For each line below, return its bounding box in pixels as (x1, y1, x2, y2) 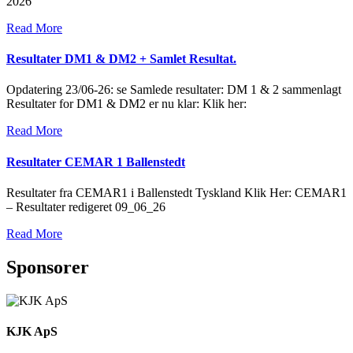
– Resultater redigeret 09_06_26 (6, 199, 165, 214)
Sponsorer (6, 256, 89, 277)
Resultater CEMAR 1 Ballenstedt (6, 154, 185, 169)
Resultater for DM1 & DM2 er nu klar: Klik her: (6, 97, 247, 111)
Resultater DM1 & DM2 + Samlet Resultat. (6, 52, 236, 66)
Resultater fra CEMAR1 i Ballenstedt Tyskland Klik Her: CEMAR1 (6, 185, 347, 199)
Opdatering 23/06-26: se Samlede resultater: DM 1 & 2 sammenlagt (6, 83, 341, 97)
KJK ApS (6, 324, 58, 338)
